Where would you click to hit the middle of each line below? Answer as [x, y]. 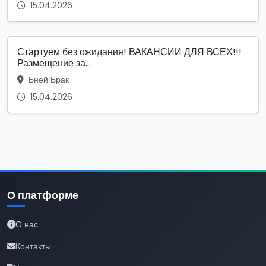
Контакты [33, 246]
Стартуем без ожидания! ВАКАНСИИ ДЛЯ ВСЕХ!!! [129, 52]
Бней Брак [47, 79]
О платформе [43, 195]
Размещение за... [54, 63]
